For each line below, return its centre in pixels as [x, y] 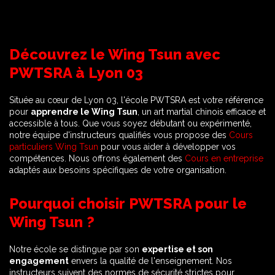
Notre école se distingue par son [76, 249]
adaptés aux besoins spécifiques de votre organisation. [118, 170]
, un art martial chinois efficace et [202, 112]
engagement [39, 261]
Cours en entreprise [224, 158]
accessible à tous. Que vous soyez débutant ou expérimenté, [130, 123]
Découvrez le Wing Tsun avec [115, 55]
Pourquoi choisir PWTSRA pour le [128, 204]
